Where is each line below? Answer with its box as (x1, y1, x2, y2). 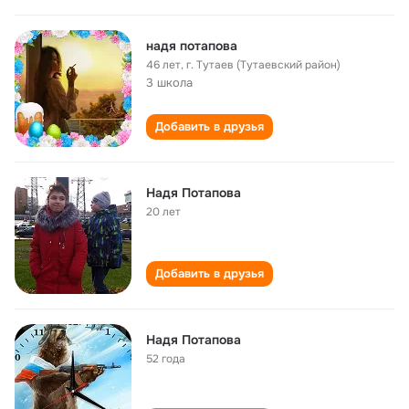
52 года (146, 351, 185, 366)
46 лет (146, 58, 181, 72)
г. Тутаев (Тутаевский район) (186, 58, 341, 72)
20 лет (146, 204, 181, 219)
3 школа (146, 75, 193, 90)
